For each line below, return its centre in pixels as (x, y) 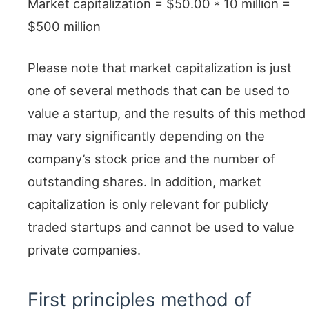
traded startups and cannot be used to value (161, 227)
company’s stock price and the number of (151, 159)
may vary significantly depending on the (146, 136)
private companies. (84, 250)
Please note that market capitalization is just (160, 68)
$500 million (64, 26)
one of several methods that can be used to (159, 91)
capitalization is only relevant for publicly (148, 205)
